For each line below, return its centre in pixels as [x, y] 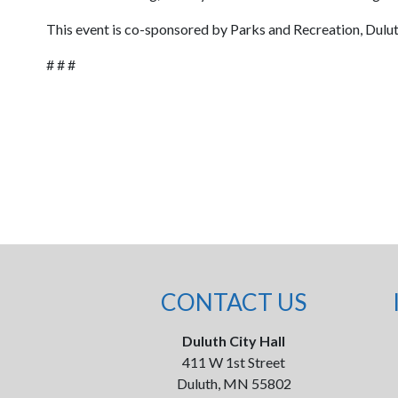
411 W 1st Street [234, 362]
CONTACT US [234, 302]
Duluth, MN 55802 [234, 383]
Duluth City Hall [234, 341]
